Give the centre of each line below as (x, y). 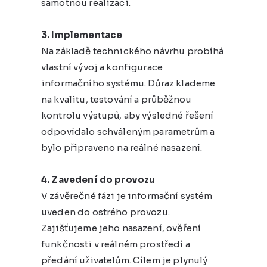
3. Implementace (82, 35)
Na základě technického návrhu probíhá (133, 51)
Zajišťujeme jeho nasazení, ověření (121, 228)
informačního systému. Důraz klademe (128, 83)
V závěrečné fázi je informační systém (127, 195)
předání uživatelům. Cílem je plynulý (125, 260)
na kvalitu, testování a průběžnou (116, 99)
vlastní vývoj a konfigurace (102, 67)
